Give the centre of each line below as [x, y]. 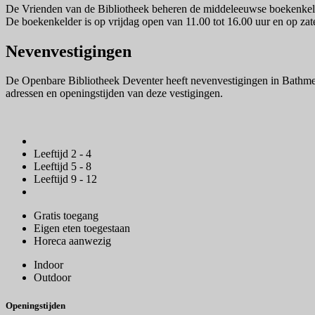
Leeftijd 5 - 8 [63, 167]
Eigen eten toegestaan [82, 229]
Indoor [49, 265]
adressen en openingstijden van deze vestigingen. [114, 94]
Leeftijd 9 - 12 [65, 179]
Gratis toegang [66, 216]
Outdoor [52, 278]
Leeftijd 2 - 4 [63, 154]
